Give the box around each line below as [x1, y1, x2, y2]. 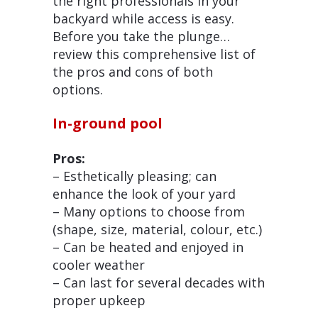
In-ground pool [53, 114, 163, 133]
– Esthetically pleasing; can [53, 168, 216, 185]
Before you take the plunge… [53, 28, 230, 45]
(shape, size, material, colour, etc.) [53, 221, 262, 238]
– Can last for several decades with [53, 274, 265, 291]
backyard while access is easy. [53, 10, 238, 27]
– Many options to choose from [53, 203, 245, 220]
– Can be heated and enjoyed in [53, 238, 243, 256]
